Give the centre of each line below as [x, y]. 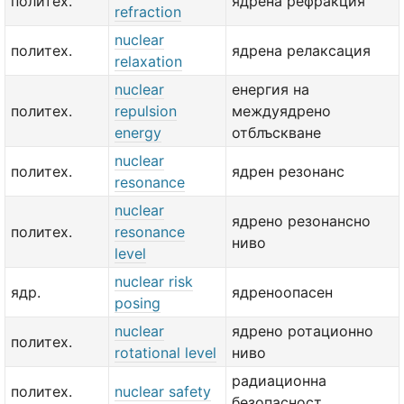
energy [138, 133]
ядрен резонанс [288, 171]
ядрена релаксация [301, 50]
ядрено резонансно [301, 221]
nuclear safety [163, 391]
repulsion [146, 111]
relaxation [148, 61]
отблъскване [276, 133]
